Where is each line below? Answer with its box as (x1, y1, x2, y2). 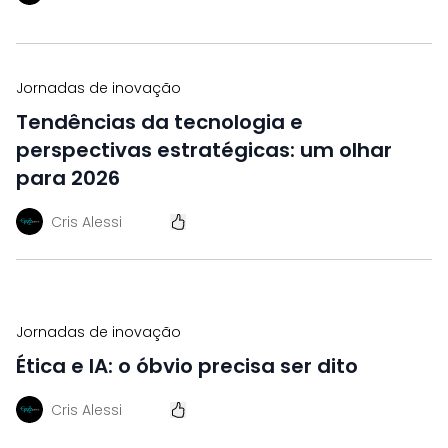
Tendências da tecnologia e (16, 108, 303, 136)
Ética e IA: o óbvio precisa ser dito (16, 352, 358, 380)
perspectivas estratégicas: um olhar (16, 136, 392, 164)
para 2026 (16, 164, 120, 192)
